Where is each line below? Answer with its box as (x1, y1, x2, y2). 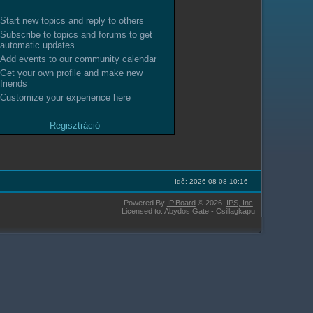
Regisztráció (49, 120, 100, 131)
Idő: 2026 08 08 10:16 (174, 177, 248, 186)
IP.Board (166, 198, 196, 208)
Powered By (123, 198, 167, 208)
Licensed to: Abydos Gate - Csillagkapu (121, 207, 255, 216)
